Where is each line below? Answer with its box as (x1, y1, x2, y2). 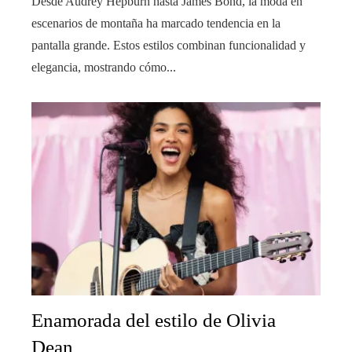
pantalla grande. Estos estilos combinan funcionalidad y (31, 38, 306, 53)
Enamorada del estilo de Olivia (31, 309, 276, 331)
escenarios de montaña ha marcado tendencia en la (31, 16, 280, 31)
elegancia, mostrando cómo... (31, 60, 176, 75)
